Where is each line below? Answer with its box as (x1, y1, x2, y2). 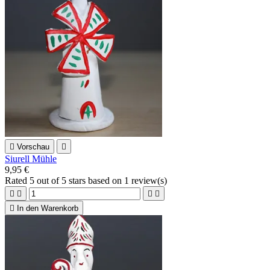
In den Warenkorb (17, 204, 78, 213)
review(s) (129, 175, 167, 186)
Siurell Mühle (5, 154, 57, 165)
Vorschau (17, 142, 49, 152)
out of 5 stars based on (34, 175, 124, 186)
